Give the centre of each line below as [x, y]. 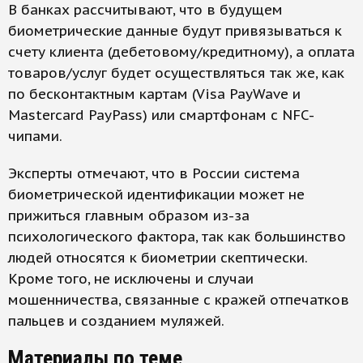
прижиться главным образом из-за [129, 216]
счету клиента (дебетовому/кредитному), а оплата [181, 52]
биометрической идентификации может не [156, 195]
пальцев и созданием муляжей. [116, 321]
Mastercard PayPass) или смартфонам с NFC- [161, 115]
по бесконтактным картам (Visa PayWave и [154, 94]
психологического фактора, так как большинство [177, 237]
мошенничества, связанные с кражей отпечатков [179, 300]
